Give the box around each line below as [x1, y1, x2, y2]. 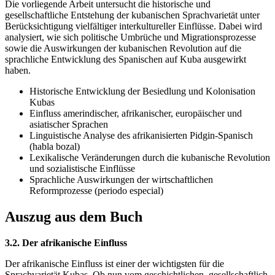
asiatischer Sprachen [29, 119, 108, 130]
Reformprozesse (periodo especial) [29, 185, 163, 196]
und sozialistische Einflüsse [29, 163, 135, 174]
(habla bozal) [29, 141, 80, 152]
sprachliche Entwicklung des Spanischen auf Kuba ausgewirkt [5, 54, 246, 65]
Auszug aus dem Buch [5, 209, 142, 225]
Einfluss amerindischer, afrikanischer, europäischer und [29, 108, 242, 119]
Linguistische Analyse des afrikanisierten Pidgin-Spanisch [29, 130, 253, 141]
